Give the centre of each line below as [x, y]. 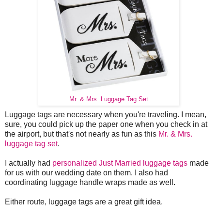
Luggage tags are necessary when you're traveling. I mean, [106, 114]
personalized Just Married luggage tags [120, 163]
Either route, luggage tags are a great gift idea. [84, 201]
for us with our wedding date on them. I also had [86, 172]
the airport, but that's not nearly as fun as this [82, 134]
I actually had [29, 163]
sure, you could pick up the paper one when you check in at [106, 124]
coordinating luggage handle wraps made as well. [90, 182]
